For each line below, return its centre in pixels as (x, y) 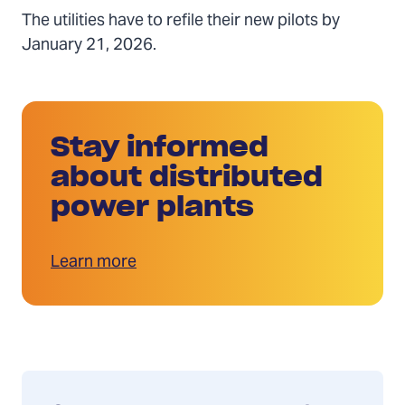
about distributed (187, 177)
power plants (152, 207)
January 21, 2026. (89, 46)
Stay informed (160, 147)
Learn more (94, 263)
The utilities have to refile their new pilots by (181, 22)
